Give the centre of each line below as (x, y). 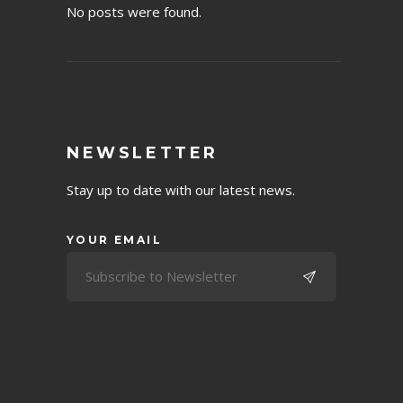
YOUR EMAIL (114, 240)
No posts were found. (134, 12)
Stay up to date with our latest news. (181, 190)
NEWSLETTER (143, 153)
